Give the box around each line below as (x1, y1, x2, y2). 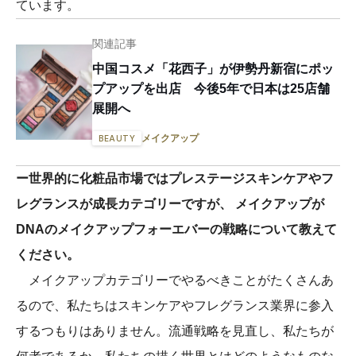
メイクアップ (141, 132, 199, 144)
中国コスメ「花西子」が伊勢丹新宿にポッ (92, 61, 334, 75)
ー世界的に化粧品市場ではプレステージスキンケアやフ (16, 171, 334, 185)
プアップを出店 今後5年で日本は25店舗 (92, 81, 330, 95)
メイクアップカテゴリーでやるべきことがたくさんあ (16, 273, 334, 287)
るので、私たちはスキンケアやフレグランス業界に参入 (16, 298, 334, 312)
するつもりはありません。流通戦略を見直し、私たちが (16, 323, 334, 338)
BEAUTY (99, 133, 135, 144)
